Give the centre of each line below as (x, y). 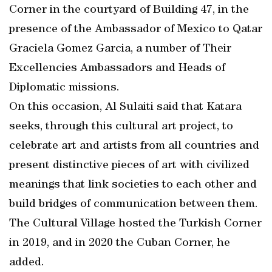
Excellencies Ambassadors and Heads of (117, 69)
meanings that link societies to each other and (133, 185)
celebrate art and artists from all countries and (134, 146)
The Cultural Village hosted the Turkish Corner (135, 224)
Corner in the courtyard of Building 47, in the (129, 10)
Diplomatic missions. (64, 88)
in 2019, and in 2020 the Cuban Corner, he (120, 243)
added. (27, 263)
